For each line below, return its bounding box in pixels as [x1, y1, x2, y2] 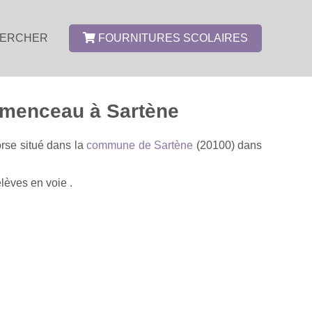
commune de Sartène [86, 139, 194, 151]
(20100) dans [193, 139, 263, 151]
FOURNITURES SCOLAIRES [95, 32, 248, 44]
